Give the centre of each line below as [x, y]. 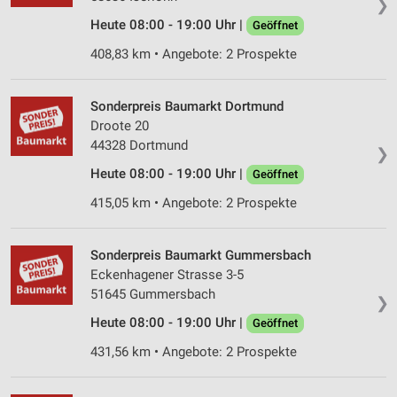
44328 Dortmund [139, 145]
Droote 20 [120, 125]
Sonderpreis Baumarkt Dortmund [187, 106]
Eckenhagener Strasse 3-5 [167, 274]
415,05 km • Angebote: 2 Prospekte [194, 202]
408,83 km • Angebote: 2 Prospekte [194, 54]
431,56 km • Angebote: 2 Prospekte [194, 351]
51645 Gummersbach [153, 294]
